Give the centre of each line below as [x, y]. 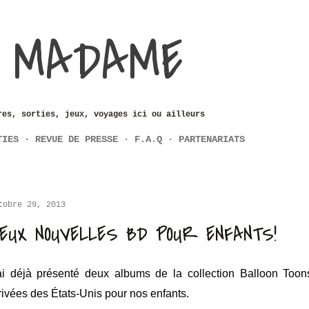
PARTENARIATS [212, 139]
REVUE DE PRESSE [77, 139]
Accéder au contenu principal [154, 17]
